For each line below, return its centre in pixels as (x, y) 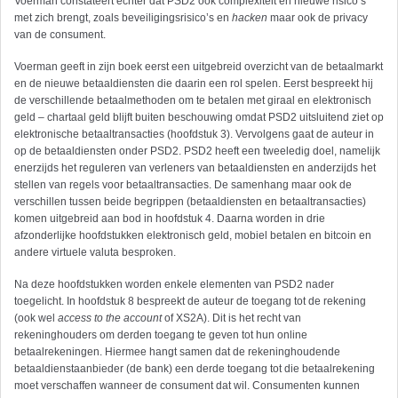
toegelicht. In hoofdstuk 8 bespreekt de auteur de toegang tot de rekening (190, 302)
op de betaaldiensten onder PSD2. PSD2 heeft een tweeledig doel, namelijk (197, 151)
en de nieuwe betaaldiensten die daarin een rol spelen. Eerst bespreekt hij (194, 84)
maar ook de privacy (318, 18)
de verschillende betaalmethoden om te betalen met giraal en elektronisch (193, 101)
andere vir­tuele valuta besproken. (95, 253)
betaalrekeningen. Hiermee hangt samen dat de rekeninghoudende (177, 352)
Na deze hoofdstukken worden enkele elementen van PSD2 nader (174, 285)
